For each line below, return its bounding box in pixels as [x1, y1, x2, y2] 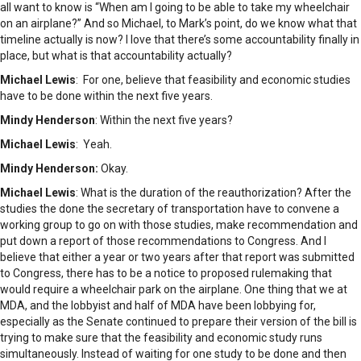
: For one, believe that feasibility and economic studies [76, 73, 351, 87]
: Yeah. [76, 138, 112, 151]
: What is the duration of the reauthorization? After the [76, 186, 351, 200]
